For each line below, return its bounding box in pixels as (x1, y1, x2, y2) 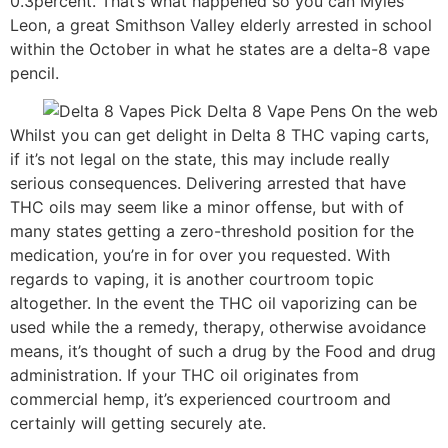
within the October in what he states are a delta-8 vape (10, 38, 430, 59)
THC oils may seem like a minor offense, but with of (10, 197, 404, 218)
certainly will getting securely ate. (10, 413, 266, 434)
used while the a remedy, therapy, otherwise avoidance (10, 317, 426, 338)
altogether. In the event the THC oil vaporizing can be (10, 293, 417, 314)
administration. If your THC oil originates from (10, 365, 359, 386)
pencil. (10, 62, 59, 83)
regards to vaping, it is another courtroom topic (10, 269, 374, 290)
